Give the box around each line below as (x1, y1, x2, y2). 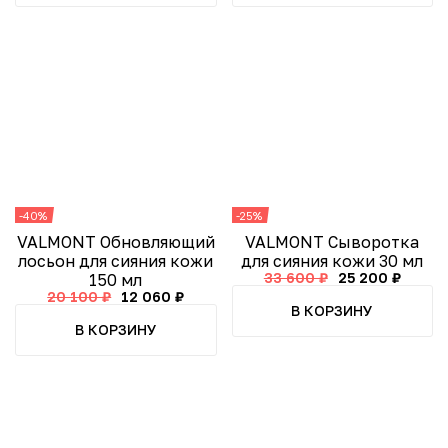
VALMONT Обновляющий (16, 232, 215, 253)
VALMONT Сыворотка (245, 232, 420, 253)
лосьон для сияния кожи (18, 251, 214, 272)
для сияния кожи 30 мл (241, 251, 424, 272)
